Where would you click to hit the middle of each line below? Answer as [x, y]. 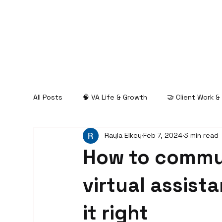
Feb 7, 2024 [163, 136]
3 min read [201, 136]
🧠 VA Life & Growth [115, 97]
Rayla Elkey [123, 136]
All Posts [48, 97]
